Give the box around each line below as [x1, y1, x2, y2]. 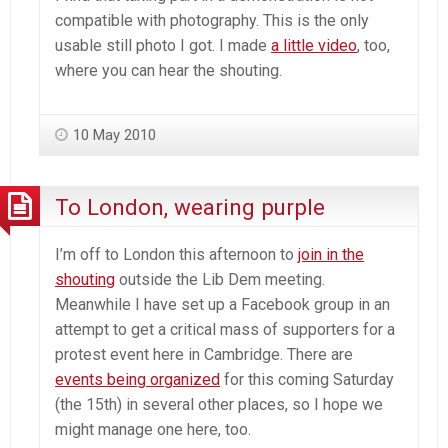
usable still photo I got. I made [55, 35, 271, 55]
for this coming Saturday [220, 369, 394, 389]
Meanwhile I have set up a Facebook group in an [55, 294, 390, 314]
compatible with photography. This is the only [55, 10, 369, 30]
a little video [271, 35, 357, 55]
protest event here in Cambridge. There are [55, 344, 353, 364]
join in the [298, 244, 364, 264]
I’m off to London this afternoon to [55, 244, 298, 264]
